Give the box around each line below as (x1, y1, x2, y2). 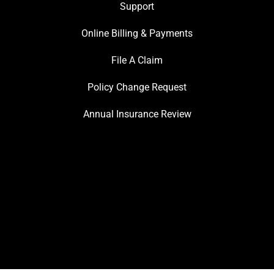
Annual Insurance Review (83, 108, 191, 120)
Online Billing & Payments (81, 28, 193, 40)
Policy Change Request (87, 81, 187, 94)
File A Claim (111, 54, 163, 67)
